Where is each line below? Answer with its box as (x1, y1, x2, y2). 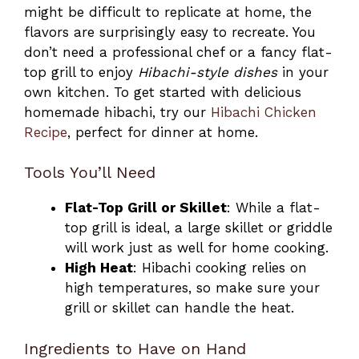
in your (277, 63, 329, 80)
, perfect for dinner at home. (67, 123, 258, 140)
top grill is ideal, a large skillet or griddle (65, 220, 333, 236)
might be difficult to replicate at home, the (24, 3, 312, 20)
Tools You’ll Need (24, 163, 155, 183)
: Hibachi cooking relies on (133, 260, 307, 276)
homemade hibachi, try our (24, 103, 211, 120)
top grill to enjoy (24, 63, 138, 80)
